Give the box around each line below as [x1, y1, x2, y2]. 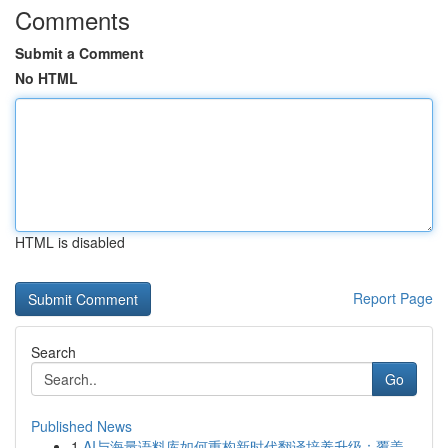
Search [31, 342, 76, 362]
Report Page [353, 288, 433, 308]
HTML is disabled [15, 232, 125, 252]
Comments [15, 2, 130, 37]
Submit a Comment [15, 43, 144, 63]
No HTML [15, 68, 78, 88]
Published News [31, 416, 132, 436]
